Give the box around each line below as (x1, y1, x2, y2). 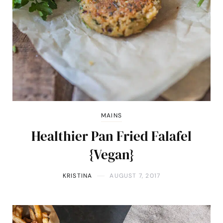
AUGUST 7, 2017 (110, 172, 161, 180)
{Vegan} (89, 145, 134, 164)
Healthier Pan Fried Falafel (31, 127, 192, 146)
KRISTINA (62, 172, 93, 180)
